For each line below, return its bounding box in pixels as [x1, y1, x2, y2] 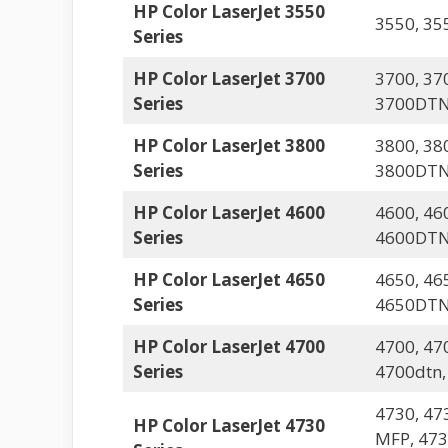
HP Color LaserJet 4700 [132, 335, 325, 358]
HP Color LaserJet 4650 [132, 268, 325, 291]
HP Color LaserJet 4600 [132, 201, 325, 224]
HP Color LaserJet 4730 [132, 414, 325, 437]
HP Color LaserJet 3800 [132, 134, 325, 157]
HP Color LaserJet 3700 [132, 67, 325, 90]
